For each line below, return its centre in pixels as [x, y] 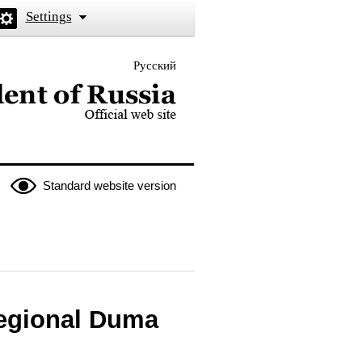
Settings [48, 17]
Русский [154, 65]
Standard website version [109, 185]
